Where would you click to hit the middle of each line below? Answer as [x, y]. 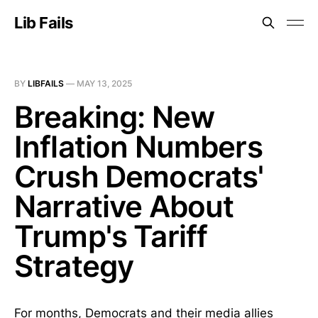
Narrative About [124, 206]
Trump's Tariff [111, 236]
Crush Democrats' [139, 176]
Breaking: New [115, 117]
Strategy [74, 266]
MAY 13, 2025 [104, 83]
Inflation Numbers [138, 147]
